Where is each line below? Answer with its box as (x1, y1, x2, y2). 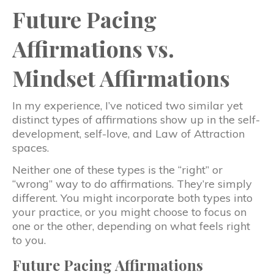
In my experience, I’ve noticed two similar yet (12, 98, 243, 113)
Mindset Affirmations (12, 62, 230, 92)
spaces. (12, 140, 49, 155)
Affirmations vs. (12, 33, 174, 63)
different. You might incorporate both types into (12, 190, 253, 205)
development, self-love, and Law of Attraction (12, 126, 245, 141)
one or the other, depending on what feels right (12, 218, 250, 233)
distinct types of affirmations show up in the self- (12, 112, 260, 127)
